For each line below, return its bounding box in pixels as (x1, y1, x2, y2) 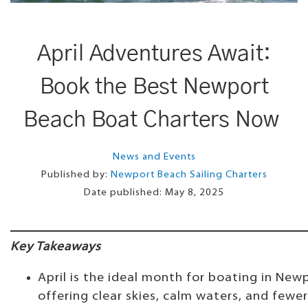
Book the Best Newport (39, 75, 269, 98)
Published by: (41, 169, 111, 180)
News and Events (112, 151, 196, 162)
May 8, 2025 (165, 187, 224, 198)
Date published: (84, 187, 165, 198)
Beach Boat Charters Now (23, 108, 285, 131)
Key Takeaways (10, 240, 101, 254)
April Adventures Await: (37, 42, 271, 65)
